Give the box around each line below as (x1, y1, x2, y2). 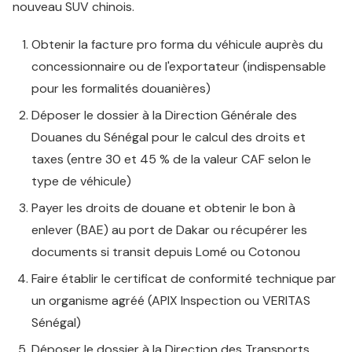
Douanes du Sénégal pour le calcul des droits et (31, 129, 306, 145)
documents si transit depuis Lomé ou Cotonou (31, 244, 300, 260)
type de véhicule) (31, 173, 131, 189)
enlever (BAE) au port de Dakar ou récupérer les (31, 222, 307, 238)
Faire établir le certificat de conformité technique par (31, 270, 336, 287)
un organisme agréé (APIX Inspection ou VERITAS (31, 292, 310, 309)
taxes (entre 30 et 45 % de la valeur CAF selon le (31, 151, 311, 167)
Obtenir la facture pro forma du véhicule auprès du (31, 36, 323, 53)
